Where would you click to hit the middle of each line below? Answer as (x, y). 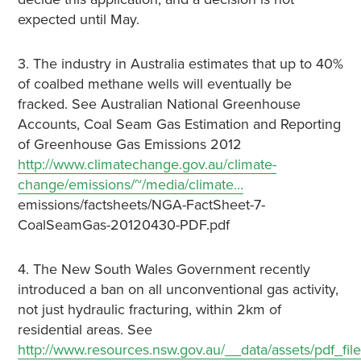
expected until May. (78, 19)
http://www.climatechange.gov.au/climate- (147, 164)
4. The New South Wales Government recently (164, 269)
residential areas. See (85, 330)
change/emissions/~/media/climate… (130, 185)
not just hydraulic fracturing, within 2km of (149, 309)
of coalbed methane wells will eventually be (154, 84)
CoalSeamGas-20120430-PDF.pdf (123, 225)
